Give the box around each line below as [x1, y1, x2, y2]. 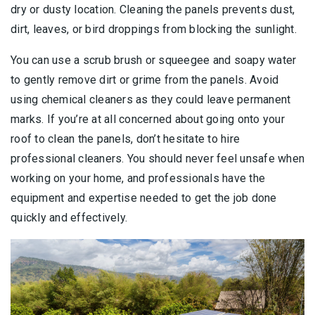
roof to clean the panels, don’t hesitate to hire [11, 131, 240, 146]
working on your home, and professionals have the [11, 171, 265, 185]
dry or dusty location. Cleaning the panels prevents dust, [11, 2, 295, 16]
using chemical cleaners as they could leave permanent [11, 92, 291, 106]
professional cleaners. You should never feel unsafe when [11, 151, 304, 165]
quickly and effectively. [11, 210, 127, 224]
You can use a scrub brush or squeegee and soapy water [11, 53, 297, 67]
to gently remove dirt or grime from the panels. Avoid [11, 72, 279, 86]
